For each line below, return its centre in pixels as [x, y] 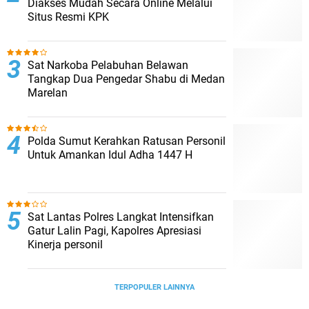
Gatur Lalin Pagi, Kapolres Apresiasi [114, 231]
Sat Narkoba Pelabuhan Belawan [108, 65]
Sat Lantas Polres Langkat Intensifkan [121, 217]
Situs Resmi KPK [68, 17]
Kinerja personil [65, 245]
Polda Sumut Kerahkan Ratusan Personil [127, 141]
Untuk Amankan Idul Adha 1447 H [110, 155]
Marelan [48, 93]
